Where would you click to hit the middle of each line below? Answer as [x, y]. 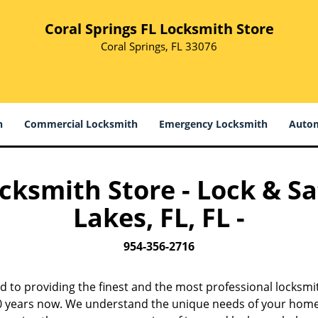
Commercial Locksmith [81, 124]
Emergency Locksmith [213, 124]
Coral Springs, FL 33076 [159, 46]
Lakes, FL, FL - [159, 218]
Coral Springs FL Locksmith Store [159, 29]
